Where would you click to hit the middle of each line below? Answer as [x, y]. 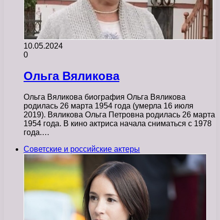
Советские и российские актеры [82, 149]
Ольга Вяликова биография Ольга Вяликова [105, 97]
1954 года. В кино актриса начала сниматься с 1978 [118, 123]
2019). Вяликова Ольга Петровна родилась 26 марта [119, 114]
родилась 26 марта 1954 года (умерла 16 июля [109, 106]
